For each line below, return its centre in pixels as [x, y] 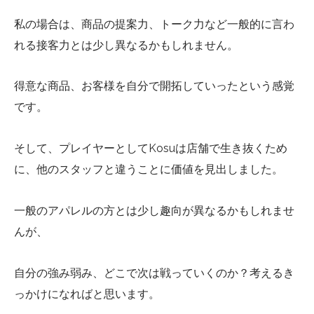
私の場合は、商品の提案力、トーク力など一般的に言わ [154, 24]
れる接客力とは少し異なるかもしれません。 [126, 45]
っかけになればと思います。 [87, 294]
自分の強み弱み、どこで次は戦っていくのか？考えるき [154, 273]
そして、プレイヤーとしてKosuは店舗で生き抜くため [151, 149]
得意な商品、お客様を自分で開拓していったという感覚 [154, 86]
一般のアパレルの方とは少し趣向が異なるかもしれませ [154, 210]
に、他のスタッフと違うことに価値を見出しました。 [149, 170]
